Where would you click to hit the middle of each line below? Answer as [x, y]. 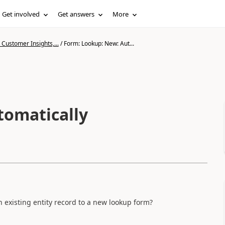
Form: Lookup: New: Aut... [99, 43]
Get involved [21, 14]
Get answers [76, 14]
